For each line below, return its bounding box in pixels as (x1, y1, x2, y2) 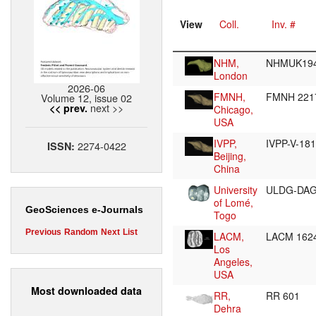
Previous (25, 227, 61, 238)
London (214, 68, 248, 83)
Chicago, (214, 102, 253, 117)
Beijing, (214, 149, 246, 164)
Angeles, (214, 255, 253, 269)
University (214, 183, 257, 197)
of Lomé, (214, 195, 253, 210)
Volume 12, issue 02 (41, 90, 132, 106)
